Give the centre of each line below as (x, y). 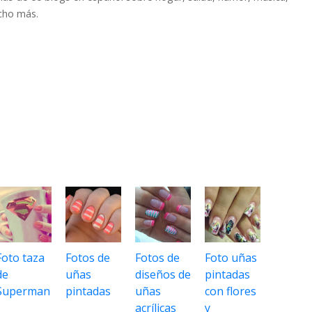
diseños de (163, 275)
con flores (231, 291)
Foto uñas (231, 258)
